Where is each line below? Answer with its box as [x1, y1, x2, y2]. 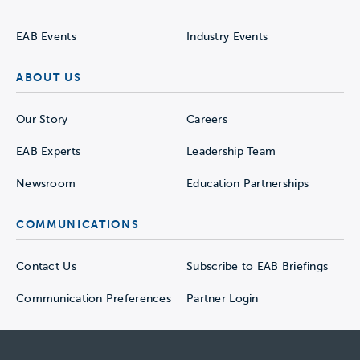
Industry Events [186, 31, 268, 43]
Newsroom [16, 178, 76, 190]
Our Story [16, 113, 68, 125]
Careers [186, 113, 227, 125]
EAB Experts [16, 145, 81, 157]
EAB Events [16, 31, 76, 43]
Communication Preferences [16, 292, 171, 305]
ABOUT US [16, 71, 82, 84]
